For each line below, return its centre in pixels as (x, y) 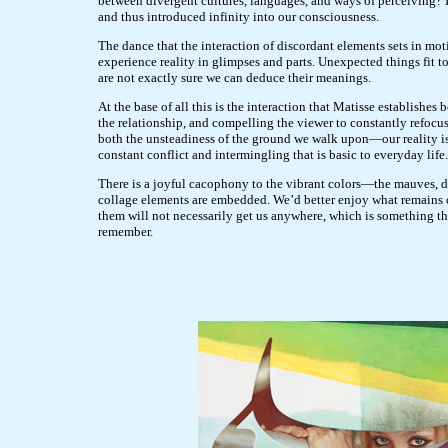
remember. (128, 231)
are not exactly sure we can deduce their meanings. (234, 77)
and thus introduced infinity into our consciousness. (238, 16)
